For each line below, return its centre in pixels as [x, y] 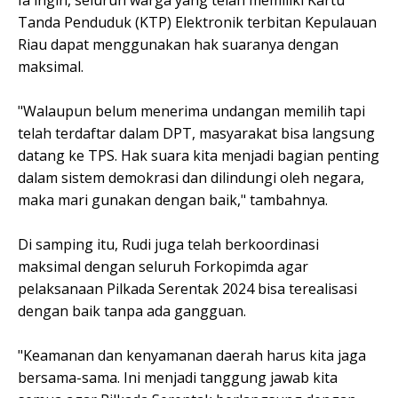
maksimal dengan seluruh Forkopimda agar [163, 266]
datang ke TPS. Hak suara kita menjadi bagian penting [199, 155]
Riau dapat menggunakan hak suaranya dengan [178, 44]
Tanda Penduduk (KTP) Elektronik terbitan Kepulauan [197, 22]
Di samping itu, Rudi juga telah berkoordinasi [168, 244]
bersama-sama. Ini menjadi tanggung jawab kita [178, 377]
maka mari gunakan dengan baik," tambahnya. [173, 199]
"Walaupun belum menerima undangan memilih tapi [191, 111]
